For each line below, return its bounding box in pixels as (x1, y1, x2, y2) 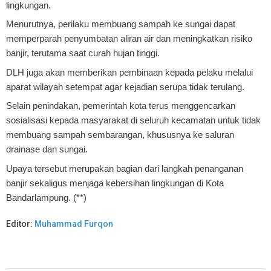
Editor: (6, 218, 34, 229)
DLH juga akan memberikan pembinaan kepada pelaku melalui (6, 67, 253, 77)
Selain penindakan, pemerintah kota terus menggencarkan (6, 100, 235, 111)
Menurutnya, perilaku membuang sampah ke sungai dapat (6, 19, 235, 30)
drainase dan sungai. (6, 144, 88, 155)
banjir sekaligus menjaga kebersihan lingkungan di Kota (6, 177, 224, 188)
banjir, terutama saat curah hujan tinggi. (6, 48, 160, 59)
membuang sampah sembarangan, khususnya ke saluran (6, 129, 234, 140)
